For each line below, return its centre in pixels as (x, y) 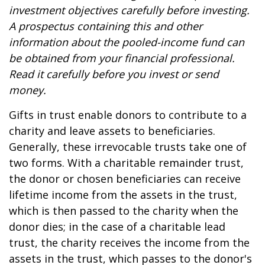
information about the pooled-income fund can (127, 42)
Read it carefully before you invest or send (114, 74)
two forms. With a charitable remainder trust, (126, 163)
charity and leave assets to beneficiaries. (112, 131)
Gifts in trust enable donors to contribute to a (128, 115)
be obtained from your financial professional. (122, 58)
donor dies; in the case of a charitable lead (117, 227)
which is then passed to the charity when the (124, 211)
